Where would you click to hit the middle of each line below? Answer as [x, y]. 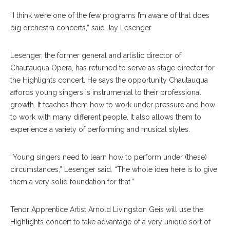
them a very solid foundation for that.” [72, 182]
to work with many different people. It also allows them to [106, 117]
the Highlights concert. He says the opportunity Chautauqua [109, 80]
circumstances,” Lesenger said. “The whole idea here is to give [114, 170]
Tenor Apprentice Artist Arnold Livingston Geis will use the [107, 210]
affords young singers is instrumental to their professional [106, 93]
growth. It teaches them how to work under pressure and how [113, 105]
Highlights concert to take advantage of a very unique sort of [110, 222]
